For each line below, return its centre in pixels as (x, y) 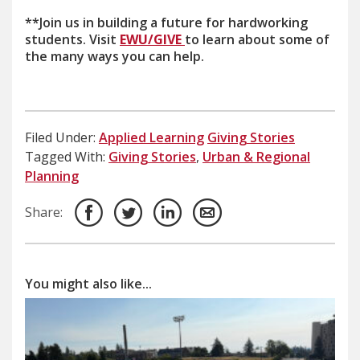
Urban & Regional (256, 156)
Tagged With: (65, 156)
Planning (52, 176)
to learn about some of (257, 39)
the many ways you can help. (115, 56)
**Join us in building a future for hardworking (166, 22)
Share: (44, 213)
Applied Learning (151, 137)
